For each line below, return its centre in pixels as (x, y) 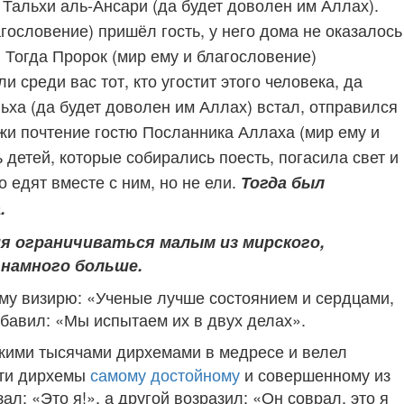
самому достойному (165, 374)
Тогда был (283, 182)
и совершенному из (315, 374)
